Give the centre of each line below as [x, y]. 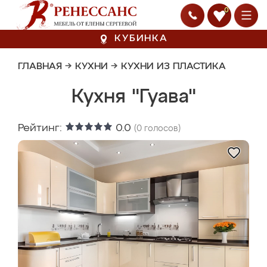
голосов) [161, 129]
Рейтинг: [41, 128]
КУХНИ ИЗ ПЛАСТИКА [173, 67]
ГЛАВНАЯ [40, 67]
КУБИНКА [141, 39]
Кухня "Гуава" [133, 97]
